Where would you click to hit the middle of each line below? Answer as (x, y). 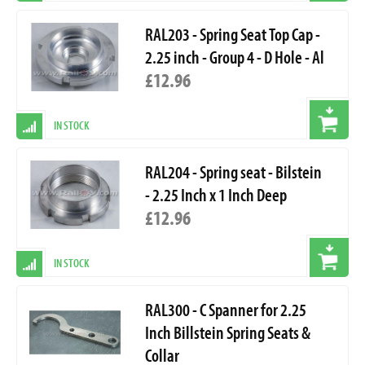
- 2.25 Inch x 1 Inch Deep (215, 195)
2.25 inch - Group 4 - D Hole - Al (234, 57)
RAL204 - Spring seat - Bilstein (233, 172)
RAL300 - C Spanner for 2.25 (225, 310)
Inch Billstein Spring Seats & (227, 333)
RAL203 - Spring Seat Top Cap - (232, 35)
